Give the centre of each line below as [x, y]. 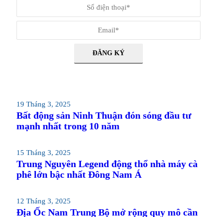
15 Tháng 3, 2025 [43, 153]
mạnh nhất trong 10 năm [68, 126]
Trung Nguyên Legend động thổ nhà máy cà [107, 164]
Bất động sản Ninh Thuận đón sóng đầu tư [104, 115]
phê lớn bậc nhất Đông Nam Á [79, 174]
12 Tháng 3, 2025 [43, 201]
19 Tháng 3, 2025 [43, 104]
